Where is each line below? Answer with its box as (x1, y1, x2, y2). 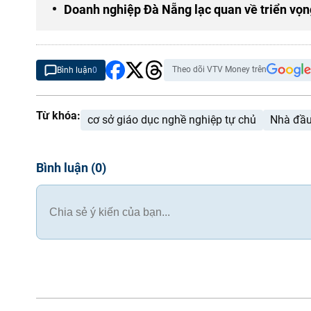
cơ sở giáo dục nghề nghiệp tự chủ (87, 113, 256, 126)
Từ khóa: (36, 109, 81, 122)
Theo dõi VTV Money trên (172, 65, 267, 74)
